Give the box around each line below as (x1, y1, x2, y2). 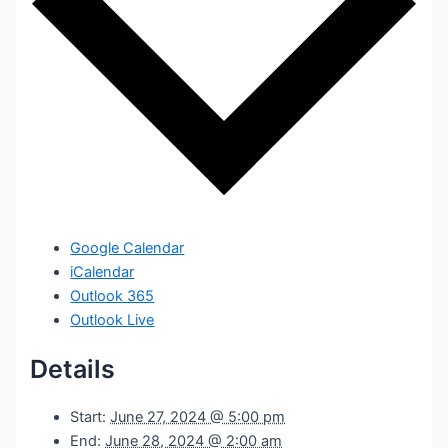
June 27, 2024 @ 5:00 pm (110, 408, 286, 427)
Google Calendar (70, 238, 185, 257)
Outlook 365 (70, 286, 155, 305)
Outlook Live (70, 310, 155, 329)
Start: (70, 408, 107, 427)
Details (30, 353, 116, 384)
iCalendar (70, 262, 135, 281)
